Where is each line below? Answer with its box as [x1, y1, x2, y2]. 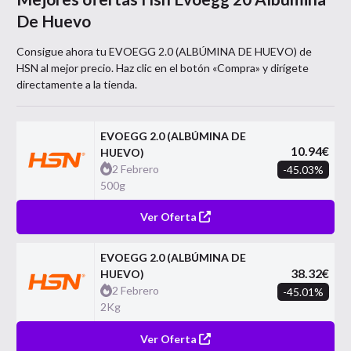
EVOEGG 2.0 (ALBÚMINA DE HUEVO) [109, 44, 297, 58]
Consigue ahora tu [16, 44, 109, 58]
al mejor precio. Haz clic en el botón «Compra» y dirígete [38, 60, 309, 74]
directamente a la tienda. [16, 77, 137, 91]
